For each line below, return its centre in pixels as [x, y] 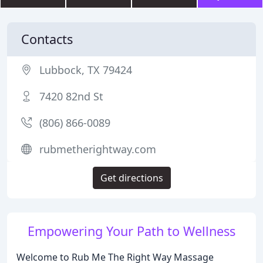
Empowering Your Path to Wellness [131, 231]
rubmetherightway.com [98, 149]
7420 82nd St [71, 96]
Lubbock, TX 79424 [86, 70]
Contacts [47, 39]
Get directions [131, 178]
